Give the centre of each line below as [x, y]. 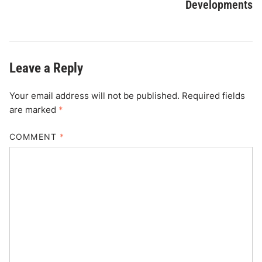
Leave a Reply [46, 68]
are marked [34, 110]
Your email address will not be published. [95, 96]
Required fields [214, 96]
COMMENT [35, 136]
